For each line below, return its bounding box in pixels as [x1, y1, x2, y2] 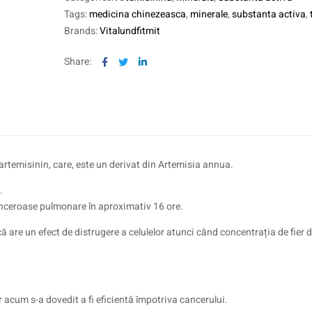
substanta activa [231, 7, 306, 22]
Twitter [127, 54, 159, 68]
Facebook [107, 54, 150, 68]
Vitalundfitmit [99, 24, 160, 38]
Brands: [63, 24, 100, 38]
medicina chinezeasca [88, 7, 186, 22]
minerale [189, 7, 228, 22]
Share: [63, 54, 91, 69]
